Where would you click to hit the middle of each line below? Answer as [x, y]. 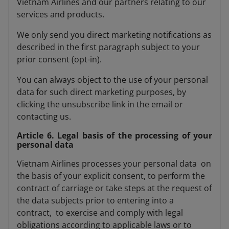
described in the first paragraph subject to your [108, 47]
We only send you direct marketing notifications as [114, 35]
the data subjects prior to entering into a [95, 201]
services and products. [61, 15]
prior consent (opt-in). [60, 60]
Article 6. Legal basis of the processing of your [114, 136]
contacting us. [44, 117]
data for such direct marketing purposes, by [101, 92]
